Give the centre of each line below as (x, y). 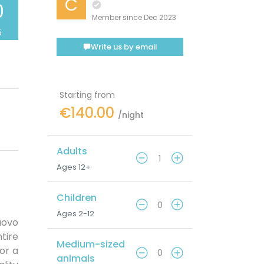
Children (77, 198)
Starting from (87, 95)
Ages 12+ (74, 167)
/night (131, 115)
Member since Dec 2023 (134, 18)
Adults (72, 151)
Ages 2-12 (75, 214)
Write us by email (124, 47)
